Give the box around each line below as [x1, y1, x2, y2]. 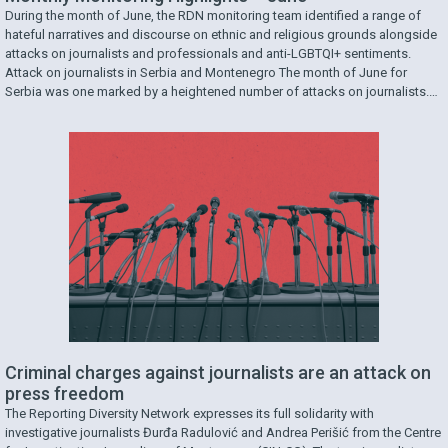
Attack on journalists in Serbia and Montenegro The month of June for [5, 65, 407, 81]
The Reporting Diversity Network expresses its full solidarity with [5, 406, 374, 422]
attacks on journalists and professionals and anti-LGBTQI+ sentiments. [5, 46, 411, 62]
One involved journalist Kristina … [5, 103, 193, 119]
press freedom [5, 383, 124, 405]
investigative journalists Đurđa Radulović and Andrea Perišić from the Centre [5, 425, 441, 441]
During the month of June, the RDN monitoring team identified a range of [5, 8, 421, 24]
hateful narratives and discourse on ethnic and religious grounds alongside [5, 27, 437, 43]
